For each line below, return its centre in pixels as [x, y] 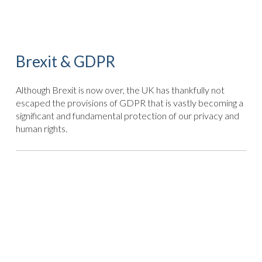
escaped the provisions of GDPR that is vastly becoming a [129, 103]
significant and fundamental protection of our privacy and [127, 116]
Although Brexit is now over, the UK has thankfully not [120, 90]
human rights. [41, 129]
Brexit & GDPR [65, 61]
